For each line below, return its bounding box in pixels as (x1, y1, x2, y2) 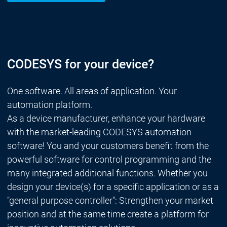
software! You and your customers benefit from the (7, 140, 209, 151)
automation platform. (7, 99, 92, 110)
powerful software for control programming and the (7, 154, 211, 165)
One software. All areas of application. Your (7, 85, 177, 96)
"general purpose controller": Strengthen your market (7, 195, 213, 206)
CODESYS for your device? (7, 56, 154, 71)
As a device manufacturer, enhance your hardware (7, 112, 205, 124)
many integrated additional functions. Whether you (7, 167, 208, 178)
